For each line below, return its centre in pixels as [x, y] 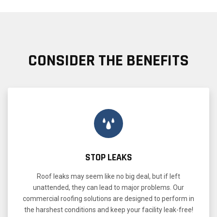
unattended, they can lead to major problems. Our [108, 187]
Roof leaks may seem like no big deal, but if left [108, 176]
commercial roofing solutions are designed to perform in [108, 198]
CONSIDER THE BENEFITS [108, 60]
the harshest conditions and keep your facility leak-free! [108, 209]
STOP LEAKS [108, 157]
